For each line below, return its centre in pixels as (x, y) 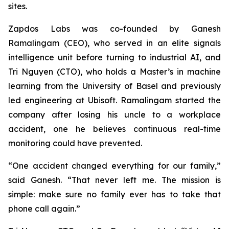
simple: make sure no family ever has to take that (114, 194)
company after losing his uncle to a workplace (114, 114)
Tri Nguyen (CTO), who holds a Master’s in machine (114, 71)
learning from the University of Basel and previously (114, 86)
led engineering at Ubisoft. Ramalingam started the (114, 100)
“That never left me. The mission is (144, 180)
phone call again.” (44, 208)
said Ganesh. (38, 180)
